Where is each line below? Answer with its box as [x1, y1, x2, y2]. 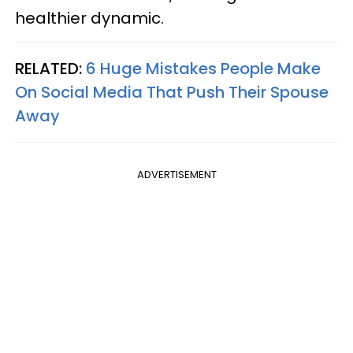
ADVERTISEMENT [136, 166, 217, 182]
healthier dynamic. [15, 6, 164, 29]
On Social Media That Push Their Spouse [15, 80, 329, 103]
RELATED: [15, 57, 86, 80]
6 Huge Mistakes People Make [86, 57, 321, 80]
